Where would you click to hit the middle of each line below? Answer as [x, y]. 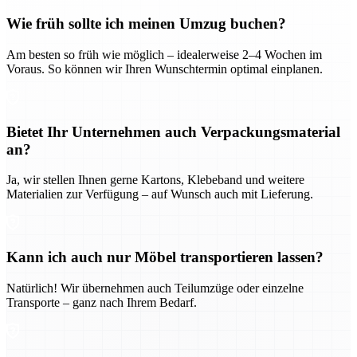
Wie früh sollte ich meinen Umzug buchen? [146, 24]
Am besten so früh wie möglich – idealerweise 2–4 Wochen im [164, 55]
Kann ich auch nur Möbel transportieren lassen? [165, 257]
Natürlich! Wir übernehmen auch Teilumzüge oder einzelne [155, 288]
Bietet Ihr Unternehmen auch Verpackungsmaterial [173, 131]
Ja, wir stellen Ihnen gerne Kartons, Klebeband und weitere [155, 180]
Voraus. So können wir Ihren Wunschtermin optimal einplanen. [165, 69]
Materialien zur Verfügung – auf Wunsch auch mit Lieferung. [160, 194]
